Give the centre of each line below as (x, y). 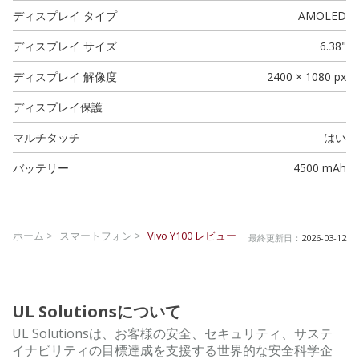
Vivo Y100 (170, 235)
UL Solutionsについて (97, 311)
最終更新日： (275, 237)
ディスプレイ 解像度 (65, 76)
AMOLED (322, 15)
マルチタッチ (46, 137)
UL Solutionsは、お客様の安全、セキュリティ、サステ (172, 333)
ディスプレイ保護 (58, 107)
